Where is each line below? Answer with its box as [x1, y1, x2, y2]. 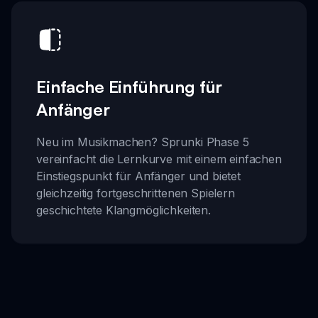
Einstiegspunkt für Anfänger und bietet [36, 168, 241, 183]
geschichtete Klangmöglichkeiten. [36, 202, 211, 217]
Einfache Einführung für [36, 75, 223, 97]
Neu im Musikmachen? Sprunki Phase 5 [36, 134, 249, 149]
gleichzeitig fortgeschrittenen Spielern [36, 185, 235, 200]
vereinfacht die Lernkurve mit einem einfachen [36, 151, 282, 166]
